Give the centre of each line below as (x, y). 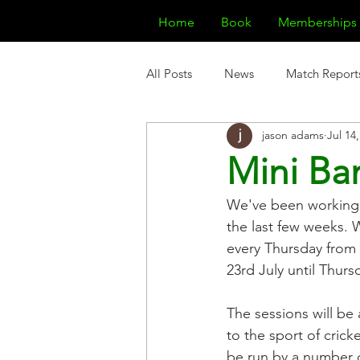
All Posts (169, 74)
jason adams (293, 135)
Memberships (317, 22)
